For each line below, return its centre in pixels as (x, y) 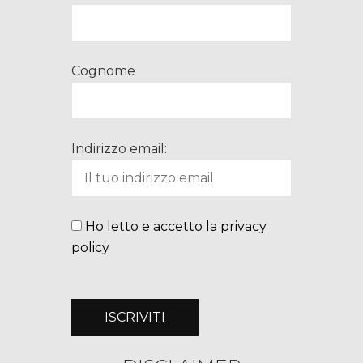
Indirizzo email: (120, 148)
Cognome (104, 70)
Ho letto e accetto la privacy (176, 226)
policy (91, 247)
